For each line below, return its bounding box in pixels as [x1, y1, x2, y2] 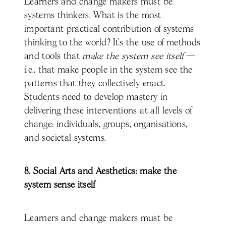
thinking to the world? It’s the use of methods [24, 38, 201, 47]
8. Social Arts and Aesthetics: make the [24, 166, 177, 176]
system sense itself [24, 180, 95, 190]
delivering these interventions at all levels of [24, 106, 192, 116]
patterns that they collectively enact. [24, 79, 166, 88]
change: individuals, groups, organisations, [24, 120, 188, 129]
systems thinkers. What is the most [24, 11, 161, 20]
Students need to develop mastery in [24, 92, 168, 102]
